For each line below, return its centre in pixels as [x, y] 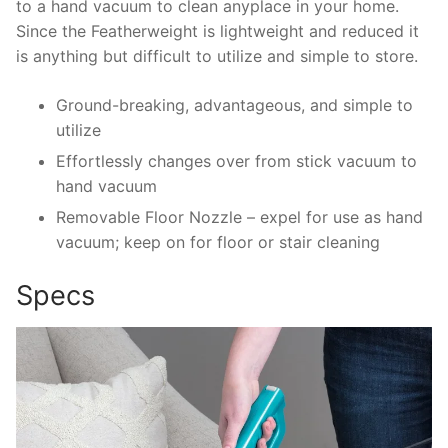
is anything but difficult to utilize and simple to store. [217, 56]
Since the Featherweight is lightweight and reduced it [217, 31]
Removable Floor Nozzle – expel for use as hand [239, 217]
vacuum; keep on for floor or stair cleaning [218, 242]
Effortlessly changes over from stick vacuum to [236, 161]
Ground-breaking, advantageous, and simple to [234, 105]
